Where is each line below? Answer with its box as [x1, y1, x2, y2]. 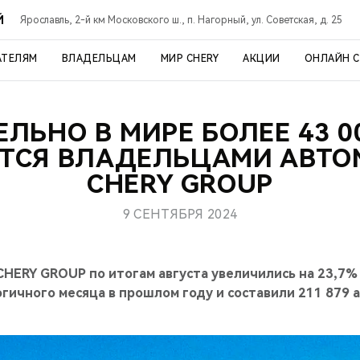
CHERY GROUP [86, 169, 274, 199]
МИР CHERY [160, 53, 219, 64]
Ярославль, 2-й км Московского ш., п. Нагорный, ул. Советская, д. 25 [20, 14, 343, 26]
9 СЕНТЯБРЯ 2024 [122, 207, 238, 222]
